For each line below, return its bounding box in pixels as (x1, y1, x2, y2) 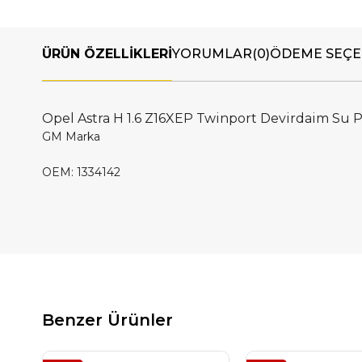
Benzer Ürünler (42, 310, 173, 330)
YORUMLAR (172, 46, 252, 61)
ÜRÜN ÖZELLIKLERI (42, 46, 172, 61)
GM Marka (42, 129, 100, 144)
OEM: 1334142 (42, 165, 124, 179)
